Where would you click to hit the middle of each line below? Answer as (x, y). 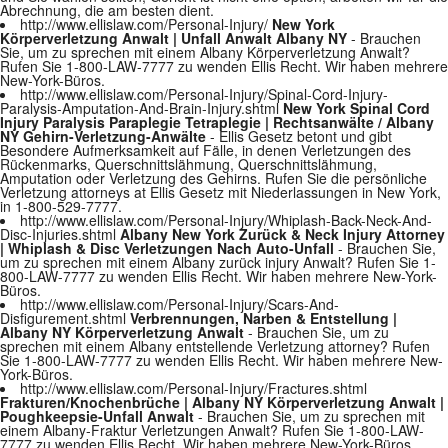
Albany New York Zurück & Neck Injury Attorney (282, 234)
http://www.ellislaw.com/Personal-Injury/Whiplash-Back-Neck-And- (226, 220)
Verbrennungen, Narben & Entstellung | (263, 318)
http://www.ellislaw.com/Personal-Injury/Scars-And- (179, 304)
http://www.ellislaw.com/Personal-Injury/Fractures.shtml (193, 388)
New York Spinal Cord (356, 108)
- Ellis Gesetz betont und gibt (299, 136)
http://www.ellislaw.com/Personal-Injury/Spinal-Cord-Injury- (204, 94)
